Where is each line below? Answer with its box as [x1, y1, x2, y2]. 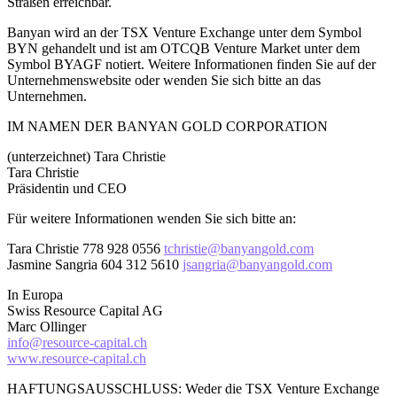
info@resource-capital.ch [7, 334, 147, 350]
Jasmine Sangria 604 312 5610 [7, 256, 183, 272]
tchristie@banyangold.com [164, 240, 314, 256]
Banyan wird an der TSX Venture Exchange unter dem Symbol [7, 24, 362, 40]
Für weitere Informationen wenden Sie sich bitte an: [7, 210, 296, 226]
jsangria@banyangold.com [183, 256, 332, 272]
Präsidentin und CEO [7, 180, 127, 196]
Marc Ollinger [7, 318, 86, 334]
